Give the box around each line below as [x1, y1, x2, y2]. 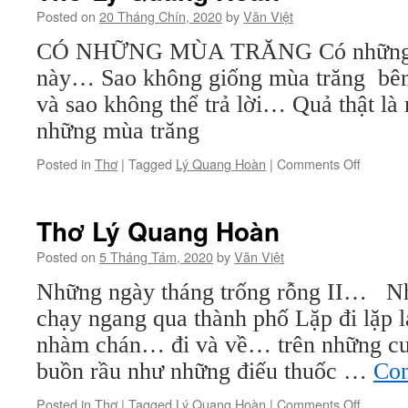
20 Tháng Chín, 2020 [99, 6, 222, 25]
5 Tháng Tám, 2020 [99, 247, 213, 266]
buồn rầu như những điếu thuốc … [36, 358, 373, 384]
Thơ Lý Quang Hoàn [36, 212, 280, 250]
